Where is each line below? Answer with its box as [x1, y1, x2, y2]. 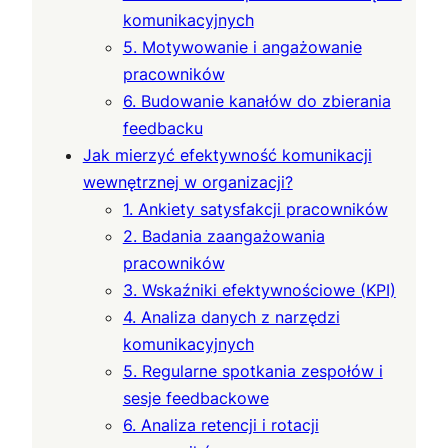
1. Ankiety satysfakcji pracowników [122, 198, 388, 219]
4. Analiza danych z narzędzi [122, 306, 340, 327]
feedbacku [122, 117, 203, 138]
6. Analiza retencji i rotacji [122, 414, 319, 435]
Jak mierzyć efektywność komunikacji [82, 144, 372, 165]
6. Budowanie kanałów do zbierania [122, 90, 391, 111]
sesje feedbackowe [122, 387, 269, 408]
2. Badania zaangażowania [122, 225, 325, 246]
